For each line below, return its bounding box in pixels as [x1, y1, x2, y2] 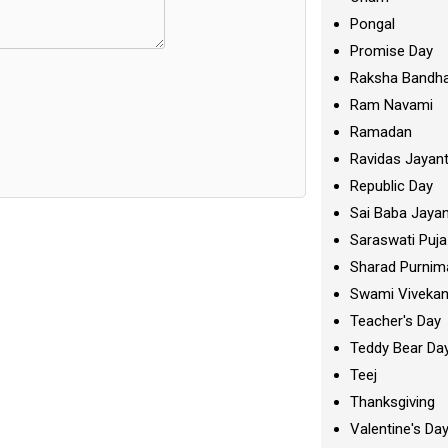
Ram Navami [350, 96, 434, 114]
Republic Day [350, 177, 434, 195]
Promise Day [350, 42, 434, 60]
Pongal [350, 15, 396, 33]
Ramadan [350, 123, 413, 141]
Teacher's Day [350, 312, 442, 330]
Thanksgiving [350, 393, 436, 411]
